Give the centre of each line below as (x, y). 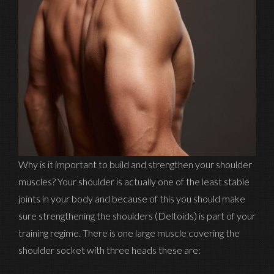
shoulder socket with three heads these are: (109, 250)
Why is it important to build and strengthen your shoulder (135, 164)
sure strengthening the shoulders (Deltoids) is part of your (137, 215)
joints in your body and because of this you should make (132, 198)
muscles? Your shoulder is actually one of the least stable (134, 181)
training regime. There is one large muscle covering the (129, 232)
